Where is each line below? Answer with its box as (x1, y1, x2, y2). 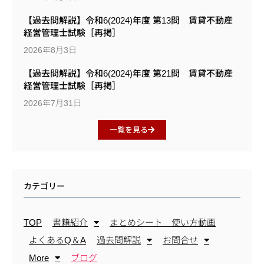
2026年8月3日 (24, 45, 77, 55)
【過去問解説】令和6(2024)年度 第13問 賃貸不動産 (24, 15, 233, 25)
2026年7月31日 (24, 98, 81, 108)
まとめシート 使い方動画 (110, 217, 216, 227)
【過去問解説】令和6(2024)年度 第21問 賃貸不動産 (24, 68, 233, 78)
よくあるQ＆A (29, 235, 86, 245)
